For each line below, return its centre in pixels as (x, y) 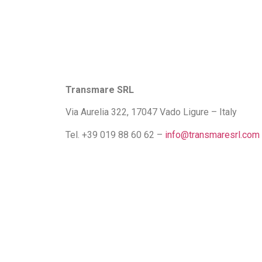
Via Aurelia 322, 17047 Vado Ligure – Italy (151, 112)
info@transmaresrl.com (212, 135)
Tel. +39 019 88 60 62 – (115, 135)
